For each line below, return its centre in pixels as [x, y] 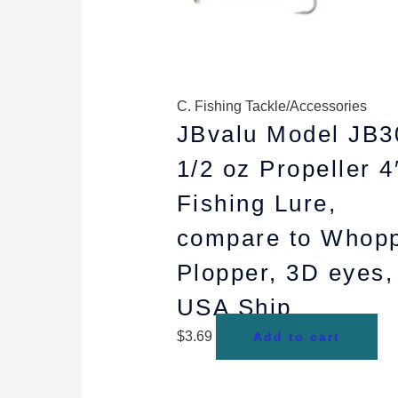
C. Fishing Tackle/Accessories [271, 107]
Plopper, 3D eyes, [285, 273]
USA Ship [234, 308]
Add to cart [296, 337]
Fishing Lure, [257, 204]
